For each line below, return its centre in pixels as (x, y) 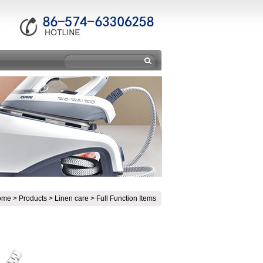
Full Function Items (126, 198)
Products (33, 198)
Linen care (72, 198)
